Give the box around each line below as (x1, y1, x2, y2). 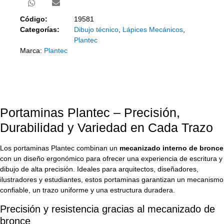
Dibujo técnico (74, 25, 118, 34)
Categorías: (20, 25, 59, 34)
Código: (20, 15, 47, 23)
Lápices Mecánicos (122, 25, 183, 34)
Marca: (20, 46, 44, 55)
